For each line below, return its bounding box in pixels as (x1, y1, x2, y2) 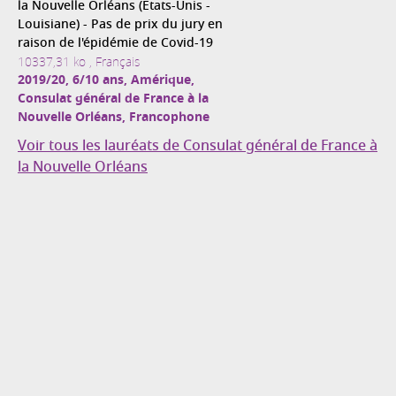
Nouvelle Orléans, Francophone (18, 107, 209, 128)
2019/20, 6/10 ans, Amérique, (18, 70, 194, 91)
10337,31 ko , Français (18, 52, 140, 72)
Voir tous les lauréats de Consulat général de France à (18, 134, 377, 158)
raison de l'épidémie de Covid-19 (18, 33, 213, 54)
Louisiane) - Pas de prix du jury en (18, 14, 223, 35)
